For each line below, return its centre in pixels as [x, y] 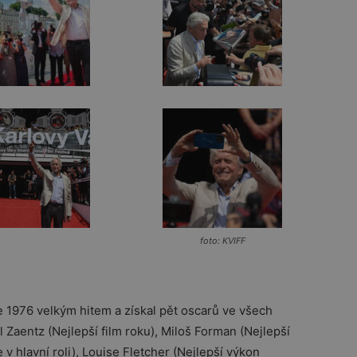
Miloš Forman [200, 331]
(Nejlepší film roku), [104, 331]
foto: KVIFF [222, 241]
